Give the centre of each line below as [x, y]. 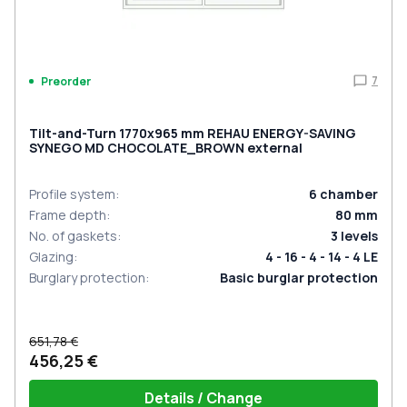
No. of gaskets [73, 236]
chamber [349, 194]
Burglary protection [87, 278]
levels [359, 236]
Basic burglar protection [299, 278]
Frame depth [68, 215]
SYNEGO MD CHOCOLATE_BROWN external [166, 148]
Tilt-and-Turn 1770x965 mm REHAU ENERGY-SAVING [193, 133]
